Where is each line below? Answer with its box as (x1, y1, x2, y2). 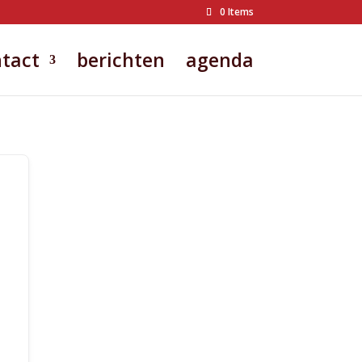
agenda (185, 47, 254, 73)
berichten (76, 47, 165, 73)
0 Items (219, 5, 254, 19)
